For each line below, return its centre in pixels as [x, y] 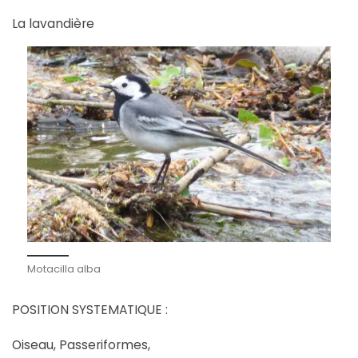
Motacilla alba [64, 269]
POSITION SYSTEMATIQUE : [90, 310]
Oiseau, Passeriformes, [81, 344]
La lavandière [53, 23]
